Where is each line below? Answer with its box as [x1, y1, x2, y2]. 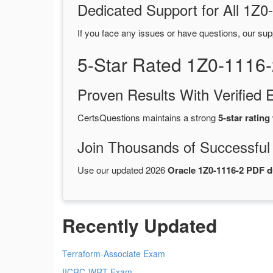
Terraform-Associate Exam [62, 247, 165, 260]
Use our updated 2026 [77, 163, 168, 177]
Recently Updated [62, 212, 217, 239]
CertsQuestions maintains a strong [77, 111, 218, 124]
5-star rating [218, 111, 270, 125]
